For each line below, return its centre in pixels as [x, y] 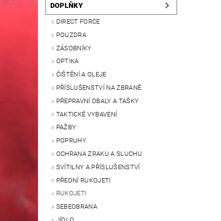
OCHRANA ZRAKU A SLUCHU [99, 154]
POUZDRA [71, 35]
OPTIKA [67, 61]
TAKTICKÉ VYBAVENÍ [87, 114]
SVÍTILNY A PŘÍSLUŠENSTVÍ [98, 167]
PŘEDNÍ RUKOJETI [83, 180]
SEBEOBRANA [76, 207]
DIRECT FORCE [78, 22]
